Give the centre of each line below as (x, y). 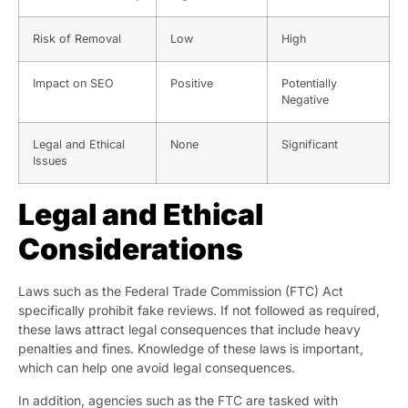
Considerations (131, 250)
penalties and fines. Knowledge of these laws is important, (191, 349)
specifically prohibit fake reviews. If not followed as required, (199, 311)
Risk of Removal (77, 39)
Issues (50, 161)
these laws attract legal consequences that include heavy (189, 330)
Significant (310, 145)
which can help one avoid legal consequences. (157, 368)
